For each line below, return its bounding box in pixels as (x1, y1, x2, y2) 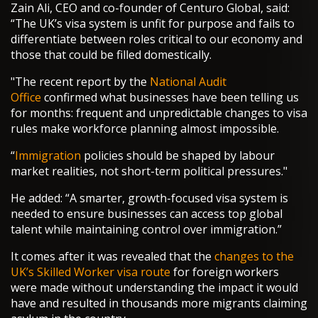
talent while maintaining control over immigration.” (11, 221, 282, 238)
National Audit (150, 74, 226, 90)
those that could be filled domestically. (11, 47, 212, 63)
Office (11, 89, 41, 106)
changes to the (214, 248, 294, 265)
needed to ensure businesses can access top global (11, 206, 283, 222)
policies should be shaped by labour (81, 148, 275, 164)
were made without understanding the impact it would (11, 280, 298, 296)
